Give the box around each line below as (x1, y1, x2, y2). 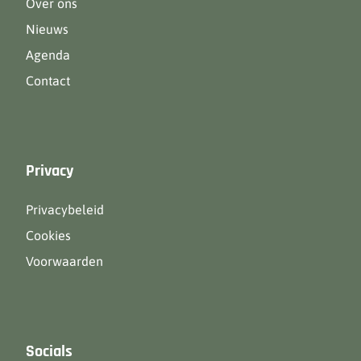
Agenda (26, 48, 70, 62)
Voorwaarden (26, 254, 103, 268)
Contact (26, 73, 70, 88)
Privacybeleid (26, 202, 104, 217)
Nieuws (26, 22, 68, 36)
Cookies (26, 228, 71, 243)
